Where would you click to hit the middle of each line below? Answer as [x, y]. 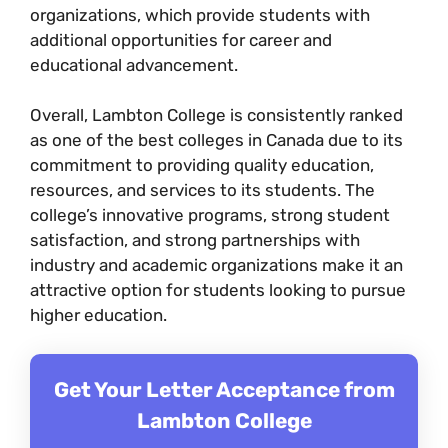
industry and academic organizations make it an [216, 265]
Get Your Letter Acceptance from [224, 389]
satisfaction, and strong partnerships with [195, 240]
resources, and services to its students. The [202, 190]
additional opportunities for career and [181, 39]
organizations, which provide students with [200, 14]
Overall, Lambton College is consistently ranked [216, 115]
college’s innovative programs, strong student [210, 215]
